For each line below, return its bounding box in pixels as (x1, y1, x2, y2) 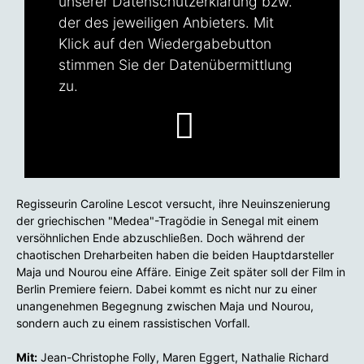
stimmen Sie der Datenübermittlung (58, 56, 292, 73)
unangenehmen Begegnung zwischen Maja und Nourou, (16, 299, 314, 313)
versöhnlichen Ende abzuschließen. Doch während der (16, 231, 305, 245)
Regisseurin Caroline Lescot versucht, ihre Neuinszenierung (16, 197, 331, 210)
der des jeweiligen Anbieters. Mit (58, 14, 274, 31)
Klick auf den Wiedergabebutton (58, 35, 271, 52)
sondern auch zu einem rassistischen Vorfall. (16, 316, 250, 330)
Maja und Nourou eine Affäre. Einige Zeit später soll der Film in (16, 265, 345, 279)
